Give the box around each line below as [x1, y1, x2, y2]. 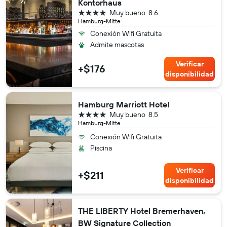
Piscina [90, 143, 112, 153]
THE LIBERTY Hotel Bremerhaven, [78, 205, 205, 216]
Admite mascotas [90, 40, 144, 49]
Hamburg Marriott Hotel [78, 99, 169, 109]
